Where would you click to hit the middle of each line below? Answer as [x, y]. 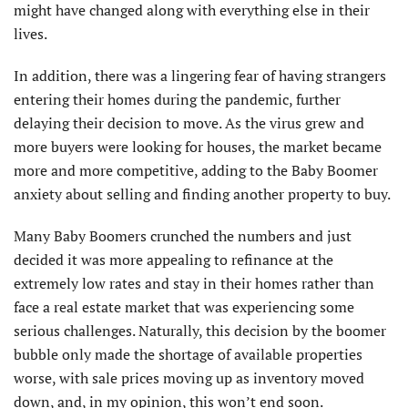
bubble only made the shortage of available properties [188, 354]
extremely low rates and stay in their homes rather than [194, 283]
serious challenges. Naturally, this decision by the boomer [200, 330]
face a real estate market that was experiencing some [184, 306]
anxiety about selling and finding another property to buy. [202, 194]
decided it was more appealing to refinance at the [173, 259]
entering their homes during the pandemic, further [177, 99]
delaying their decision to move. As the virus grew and [189, 122]
